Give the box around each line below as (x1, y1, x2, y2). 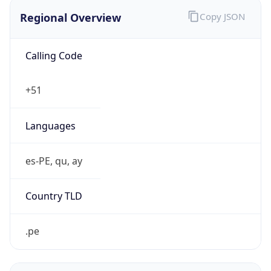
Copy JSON (199, 10, 245, 23)
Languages (25, 119, 76, 132)
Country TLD (25, 189, 82, 203)
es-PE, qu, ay (25, 154, 82, 168)
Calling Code (25, 49, 82, 63)
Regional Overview (20, 10, 121, 25)
